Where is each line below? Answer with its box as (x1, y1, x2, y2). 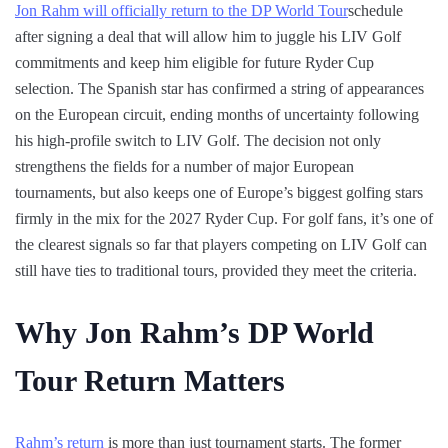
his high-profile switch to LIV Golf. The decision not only (15, 132, 381, 150)
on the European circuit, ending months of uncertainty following (15, 106, 419, 124)
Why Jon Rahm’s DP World (15, 316, 374, 350)
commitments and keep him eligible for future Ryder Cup (15, 54, 374, 72)
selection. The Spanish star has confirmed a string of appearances (15, 80, 424, 98)
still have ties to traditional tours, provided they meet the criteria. (15, 262, 417, 280)
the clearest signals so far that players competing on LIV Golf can (15, 236, 427, 254)
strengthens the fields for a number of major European (15, 158, 354, 176)
